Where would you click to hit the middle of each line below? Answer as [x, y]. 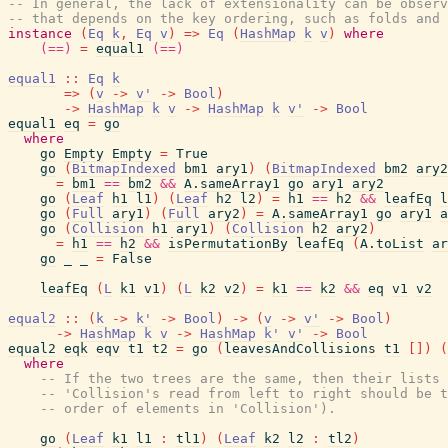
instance [40, 33]
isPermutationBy [228, 243]
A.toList [392, 243]
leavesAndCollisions [300, 348]
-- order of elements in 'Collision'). [188, 408]
